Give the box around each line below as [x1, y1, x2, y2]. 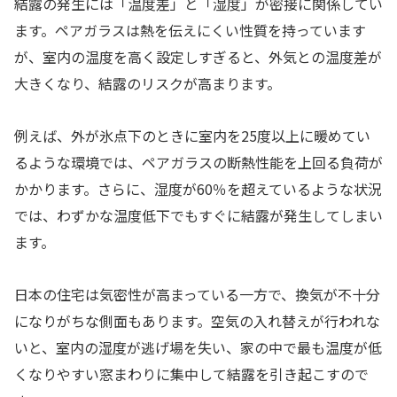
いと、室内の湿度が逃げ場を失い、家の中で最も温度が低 [14, 336, 382, 358]
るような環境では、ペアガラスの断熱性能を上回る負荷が [14, 152, 383, 174]
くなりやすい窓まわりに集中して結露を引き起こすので [14, 362, 369, 385]
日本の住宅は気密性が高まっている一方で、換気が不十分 [14, 283, 380, 305]
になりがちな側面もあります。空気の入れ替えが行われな [14, 309, 380, 331]
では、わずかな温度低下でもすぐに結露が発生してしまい [14, 205, 383, 227]
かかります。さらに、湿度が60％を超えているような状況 [14, 178, 382, 200]
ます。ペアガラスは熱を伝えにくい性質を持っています [14, 19, 366, 42]
